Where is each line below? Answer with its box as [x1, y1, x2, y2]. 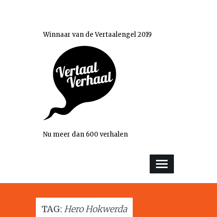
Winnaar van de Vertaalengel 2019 [43, 31, 152, 39]
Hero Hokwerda [64, 203, 127, 215]
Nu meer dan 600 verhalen [43, 130, 128, 139]
